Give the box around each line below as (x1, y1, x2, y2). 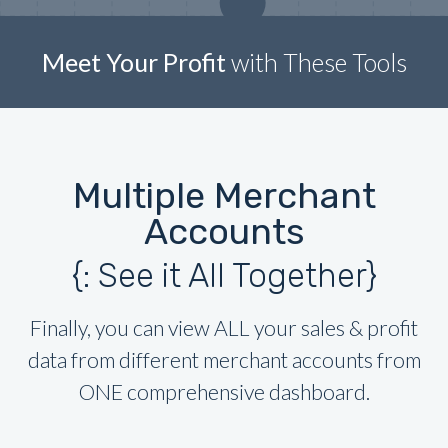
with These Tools (225, 47, 407, 78)
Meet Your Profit (41, 47, 226, 78)
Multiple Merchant (72, 174, 376, 218)
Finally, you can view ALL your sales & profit (30, 315, 418, 342)
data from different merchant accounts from (27, 347, 421, 374)
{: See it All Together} (71, 256, 377, 296)
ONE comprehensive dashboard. (78, 379, 370, 406)
